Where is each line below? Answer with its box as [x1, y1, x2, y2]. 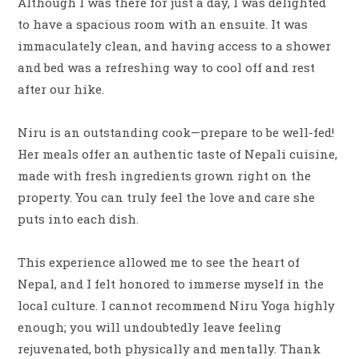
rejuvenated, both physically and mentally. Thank [18, 341, 321, 357]
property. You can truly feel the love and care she [18, 189, 316, 205]
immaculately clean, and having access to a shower [18, 38, 332, 54]
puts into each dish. [18, 211, 139, 227]
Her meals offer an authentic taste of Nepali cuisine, [18, 146, 338, 162]
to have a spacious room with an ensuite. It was [18, 16, 309, 32]
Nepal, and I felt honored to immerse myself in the [18, 276, 325, 292]
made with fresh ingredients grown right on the [18, 167, 312, 184]
